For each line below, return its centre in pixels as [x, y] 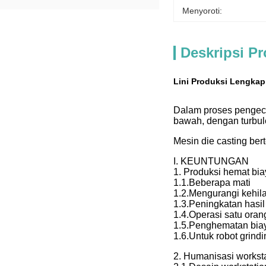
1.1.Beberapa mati [212, 183]
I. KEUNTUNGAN [211, 161]
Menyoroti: [202, 11]
